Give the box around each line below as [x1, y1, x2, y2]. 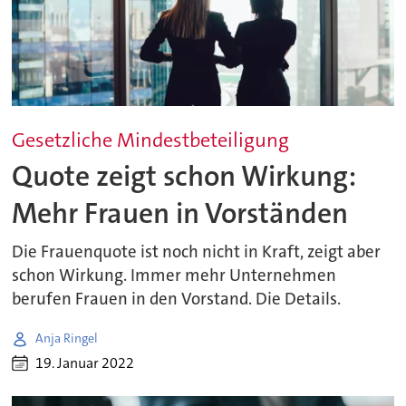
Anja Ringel [35, 330, 99, 347]
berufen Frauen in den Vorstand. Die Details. [12, 287, 342, 310]
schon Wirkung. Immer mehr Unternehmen [12, 264, 337, 286]
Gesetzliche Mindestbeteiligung [12, 126, 290, 153]
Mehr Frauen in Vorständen [12, 195, 349, 233]
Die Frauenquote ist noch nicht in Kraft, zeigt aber [12, 240, 382, 263]
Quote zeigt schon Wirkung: [12, 158, 357, 196]
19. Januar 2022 [35, 353, 135, 373]
